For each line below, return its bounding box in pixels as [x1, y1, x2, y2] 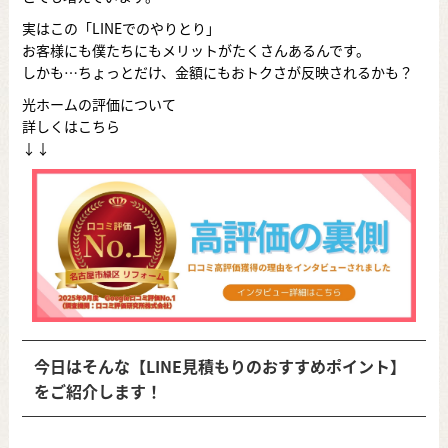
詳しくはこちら [21, 115, 120, 136]
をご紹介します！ [33, 378, 162, 403]
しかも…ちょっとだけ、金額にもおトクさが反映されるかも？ [21, 61, 413, 82]
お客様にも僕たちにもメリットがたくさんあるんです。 [21, 39, 370, 60]
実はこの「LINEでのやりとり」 [21, 17, 220, 38]
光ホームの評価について [21, 93, 176, 114]
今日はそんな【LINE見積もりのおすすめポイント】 [33, 353, 406, 378]
